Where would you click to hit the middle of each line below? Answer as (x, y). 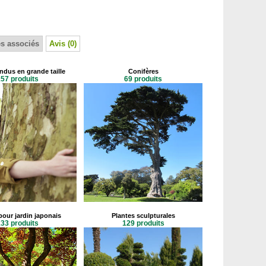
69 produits (143, 79)
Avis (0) (63, 44)
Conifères (143, 71)
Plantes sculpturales (143, 216)
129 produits (143, 223)
